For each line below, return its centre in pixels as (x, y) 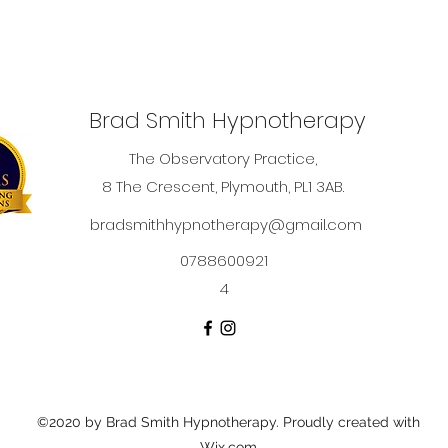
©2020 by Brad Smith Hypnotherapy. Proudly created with (228, 422)
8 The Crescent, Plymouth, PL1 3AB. (223, 186)
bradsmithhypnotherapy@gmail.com (225, 224)
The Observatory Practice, (223, 158)
